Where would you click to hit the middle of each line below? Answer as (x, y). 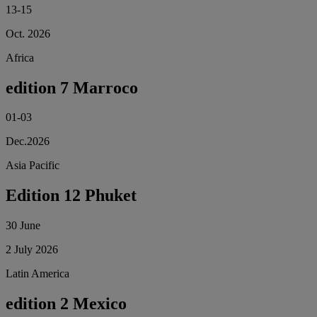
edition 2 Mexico (66, 304)
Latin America (38, 274)
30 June (23, 226)
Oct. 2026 (28, 33)
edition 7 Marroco (72, 87)
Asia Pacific (33, 166)
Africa (20, 57)
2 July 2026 (32, 250)
